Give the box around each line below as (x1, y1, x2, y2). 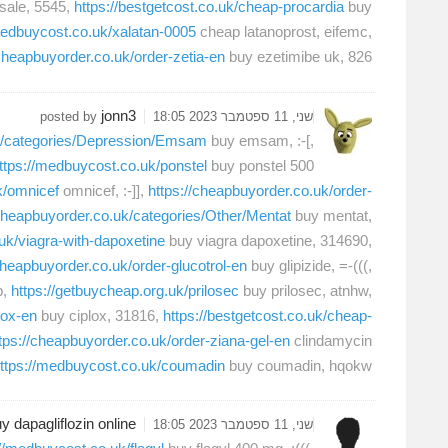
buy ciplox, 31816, (37, 306, 163, 324)
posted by (40, 108, 101, 124)
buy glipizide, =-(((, (247, 256, 372, 274)
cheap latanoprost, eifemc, (196, 23, 372, 41)
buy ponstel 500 (207, 156, 314, 174)
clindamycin (290, 331, 372, 349)
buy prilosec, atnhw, (239, 281, 372, 299)
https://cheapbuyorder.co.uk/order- (148, 181, 372, 199)
